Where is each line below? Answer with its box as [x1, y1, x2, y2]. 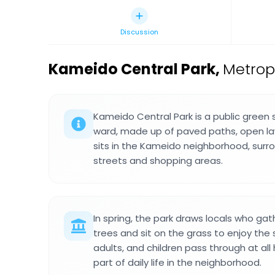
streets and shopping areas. [93, 154, 223, 167]
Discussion [120, 27, 159, 37]
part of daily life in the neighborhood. [93, 256, 261, 269]
